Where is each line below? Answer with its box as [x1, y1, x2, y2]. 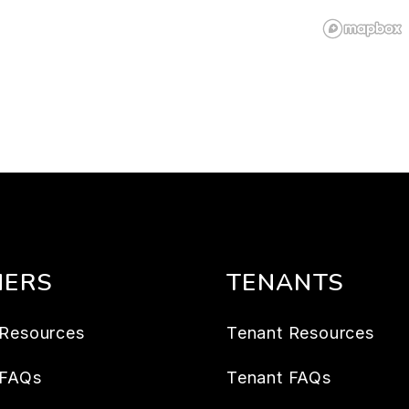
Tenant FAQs [226, 368, 331, 387]
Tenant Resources [226, 323, 374, 342]
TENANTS [226, 267, 345, 299]
